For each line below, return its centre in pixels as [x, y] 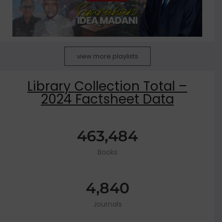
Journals [107, 204]
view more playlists [107, 56]
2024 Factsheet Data [107, 99]
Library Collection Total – [107, 86]
